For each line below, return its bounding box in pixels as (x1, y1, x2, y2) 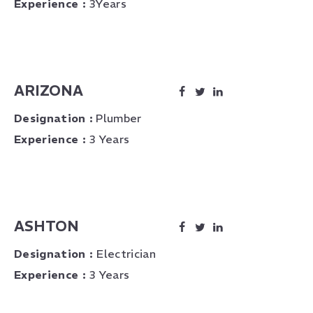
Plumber (93, 111, 142, 125)
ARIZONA (14, 82, 83, 99)
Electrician (96, 247, 156, 261)
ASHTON (14, 217, 79, 235)
